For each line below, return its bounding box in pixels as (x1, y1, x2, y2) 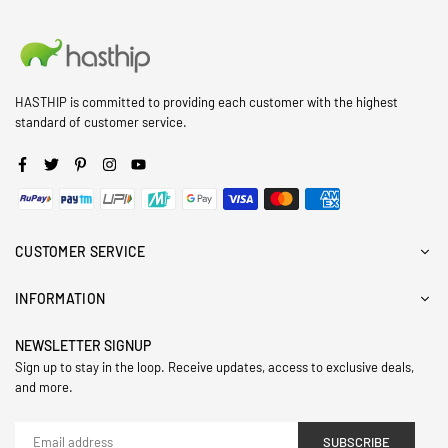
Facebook (29, 153, 85, 170)
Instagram (116, 153, 174, 170)
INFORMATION (15, 290, 106, 308)
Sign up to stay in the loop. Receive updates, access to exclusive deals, (15, 359, 414, 376)
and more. (15, 379, 73, 396)
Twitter (58, 153, 99, 170)
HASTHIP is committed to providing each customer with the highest (15, 94, 398, 111)
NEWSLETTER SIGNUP (15, 337, 151, 355)
